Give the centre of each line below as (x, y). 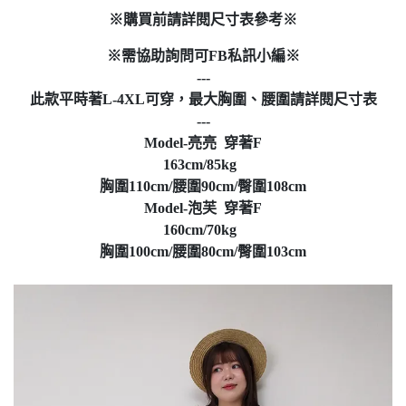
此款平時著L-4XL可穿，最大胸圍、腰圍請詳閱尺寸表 (203, 99)
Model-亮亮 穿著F (203, 143)
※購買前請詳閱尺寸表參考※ (203, 19)
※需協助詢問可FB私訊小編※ (203, 56)
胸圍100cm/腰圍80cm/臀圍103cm (203, 251)
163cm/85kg (203, 164)
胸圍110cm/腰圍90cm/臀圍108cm (203, 186)
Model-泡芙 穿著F (203, 208)
